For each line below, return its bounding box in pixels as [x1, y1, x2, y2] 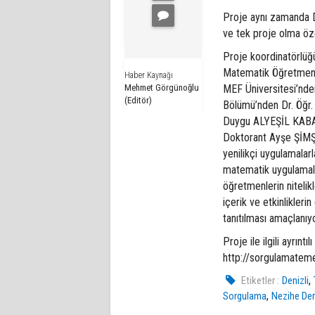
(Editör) [124, 94, 152, 105]
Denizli [282, 274, 309, 287]
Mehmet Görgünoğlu [124, 82, 199, 93]
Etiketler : [241, 274, 280, 287]
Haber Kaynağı [124, 70, 173, 80]
